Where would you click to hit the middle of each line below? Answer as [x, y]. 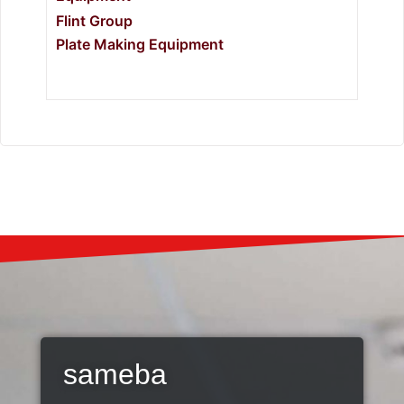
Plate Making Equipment [140, 44]
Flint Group [94, 21]
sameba [115, 374]
